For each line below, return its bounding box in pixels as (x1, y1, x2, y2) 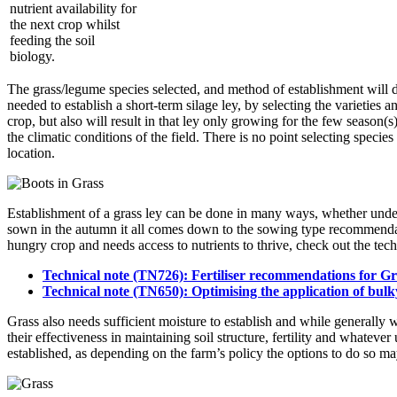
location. (7, 144, 55, 160)
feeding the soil (10, 32, 95, 48)
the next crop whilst (10, 16, 120, 32)
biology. (10, 48, 55, 64)
